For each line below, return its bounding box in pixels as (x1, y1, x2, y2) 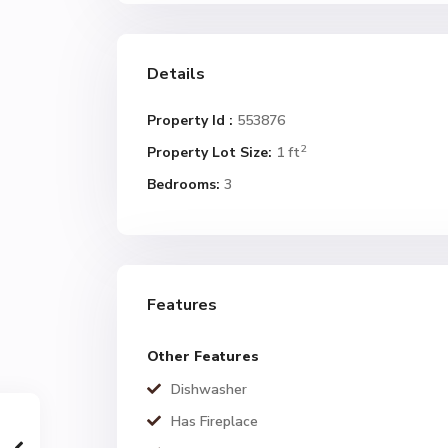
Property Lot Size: (147, 143, 272, 162)
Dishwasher (171, 380, 247, 399)
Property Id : (147, 111, 233, 130)
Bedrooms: (147, 175, 220, 194)
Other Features (147, 347, 259, 366)
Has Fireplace (171, 412, 258, 431)
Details (147, 63, 205, 85)
